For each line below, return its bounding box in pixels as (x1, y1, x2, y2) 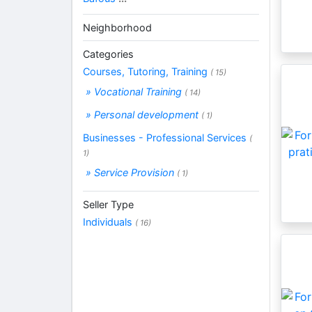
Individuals (83, 215, 135, 228)
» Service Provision (83, 166, 177, 178)
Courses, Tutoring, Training (83, 65, 210, 77)
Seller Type (83, 198, 134, 210)
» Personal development (83, 108, 201, 120)
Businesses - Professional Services (83, 131, 249, 143)
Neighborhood (83, 21, 152, 33)
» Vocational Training (83, 85, 185, 97)
